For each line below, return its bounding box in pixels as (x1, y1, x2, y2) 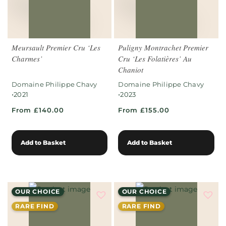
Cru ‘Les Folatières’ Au (118, 53, 192, 64)
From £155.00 (118, 105, 170, 114)
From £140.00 (12, 105, 64, 114)
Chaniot (118, 64, 144, 75)
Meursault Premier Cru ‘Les (12, 42, 100, 52)
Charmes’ (12, 53, 42, 64)
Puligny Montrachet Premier (118, 42, 209, 52)
